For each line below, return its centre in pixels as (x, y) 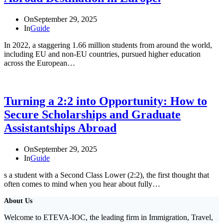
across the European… (40, 63)
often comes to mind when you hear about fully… (82, 184)
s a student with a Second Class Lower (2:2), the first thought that (107, 175)
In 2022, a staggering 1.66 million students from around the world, (108, 45)
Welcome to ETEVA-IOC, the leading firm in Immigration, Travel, (109, 218)
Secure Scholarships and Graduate (92, 115)
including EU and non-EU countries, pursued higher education (102, 54)
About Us (18, 201)
